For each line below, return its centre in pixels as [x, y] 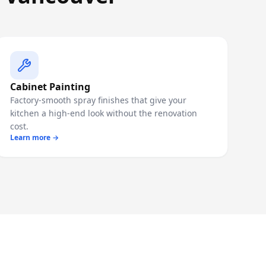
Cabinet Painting [50, 87]
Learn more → [34, 137]
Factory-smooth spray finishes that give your [98, 100]
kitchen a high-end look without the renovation [104, 113]
